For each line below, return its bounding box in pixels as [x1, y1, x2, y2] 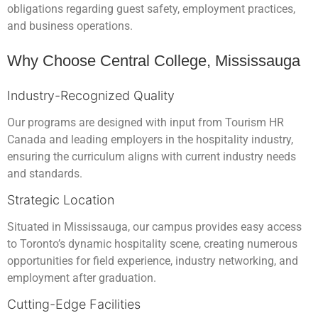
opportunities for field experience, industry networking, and [7, 253, 298, 268]
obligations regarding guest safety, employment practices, [7, 2, 295, 16]
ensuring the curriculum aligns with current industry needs [7, 149, 296, 163]
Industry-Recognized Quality [7, 87, 175, 103]
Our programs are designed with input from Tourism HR [7, 115, 284, 129]
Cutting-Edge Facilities [7, 297, 141, 312]
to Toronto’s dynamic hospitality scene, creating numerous [7, 236, 297, 251]
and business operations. [7, 19, 133, 33]
